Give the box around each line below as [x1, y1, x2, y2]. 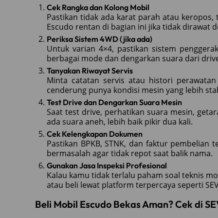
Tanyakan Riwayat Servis [47, 65, 133, 75]
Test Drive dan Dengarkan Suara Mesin [47, 97, 182, 107]
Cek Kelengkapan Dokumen [47, 128, 143, 139]
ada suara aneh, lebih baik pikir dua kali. [47, 116, 193, 127]
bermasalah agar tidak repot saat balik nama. [47, 147, 213, 159]
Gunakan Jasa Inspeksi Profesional [47, 160, 167, 170]
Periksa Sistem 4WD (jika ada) [47, 34, 152, 44]
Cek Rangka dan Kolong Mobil [47, 2, 149, 12]
